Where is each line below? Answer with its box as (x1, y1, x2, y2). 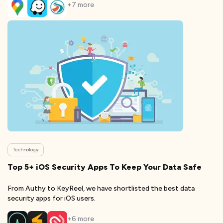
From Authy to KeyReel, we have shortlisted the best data (7, 184, 195, 193)
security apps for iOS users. (7, 194, 96, 203)
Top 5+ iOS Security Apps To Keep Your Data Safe (7, 162, 202, 172)
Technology (13, 146, 38, 153)
